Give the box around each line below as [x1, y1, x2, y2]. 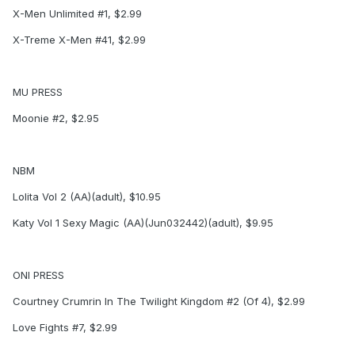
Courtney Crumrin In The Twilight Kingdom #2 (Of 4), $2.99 [13, 295, 305, 308]
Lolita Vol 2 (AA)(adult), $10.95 [13, 190, 161, 204]
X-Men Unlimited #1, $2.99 [13, 7, 142, 21]
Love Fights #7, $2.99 [13, 321, 117, 334]
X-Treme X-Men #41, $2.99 [13, 33, 146, 47]
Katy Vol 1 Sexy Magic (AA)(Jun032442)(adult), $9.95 [13, 216, 273, 230]
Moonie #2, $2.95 [13, 112, 99, 125]
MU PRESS [13, 86, 63, 99]
